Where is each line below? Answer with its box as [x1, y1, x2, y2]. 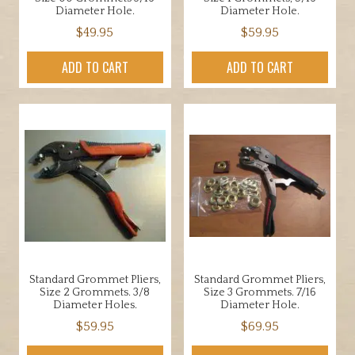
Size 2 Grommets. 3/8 [40, 286, 151, 300]
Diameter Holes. [52, 299, 137, 312]
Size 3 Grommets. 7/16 [204, 286, 317, 300]
